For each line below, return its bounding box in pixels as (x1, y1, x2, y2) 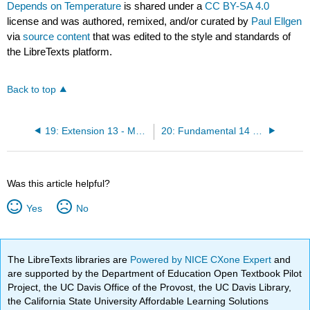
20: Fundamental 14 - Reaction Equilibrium (252, 125, 262, 136)
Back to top (7, 84, 57, 95)
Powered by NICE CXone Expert (130, 253, 275, 265)
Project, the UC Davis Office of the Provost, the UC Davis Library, (8, 281, 292, 293)
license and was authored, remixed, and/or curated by (7, 15, 252, 28)
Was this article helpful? (7, 177, 111, 189)
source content (23, 30, 91, 43)
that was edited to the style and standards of (90, 30, 291, 43)
